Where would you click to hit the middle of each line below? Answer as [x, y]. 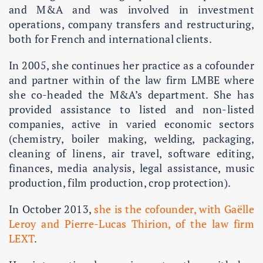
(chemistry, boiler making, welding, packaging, [131, 138]
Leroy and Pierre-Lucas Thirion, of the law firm [131, 223]
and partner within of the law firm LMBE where [131, 80]
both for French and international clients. [111, 38]
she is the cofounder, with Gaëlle [174, 209]
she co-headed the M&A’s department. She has [131, 94]
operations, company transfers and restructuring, [131, 24]
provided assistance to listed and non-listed [131, 109]
